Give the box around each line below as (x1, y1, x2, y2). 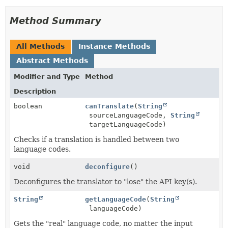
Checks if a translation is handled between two (14, 135, 179, 144)
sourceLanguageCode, (85, 111, 170, 119)
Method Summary (10, 15, 101, 26)
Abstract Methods (16, 56, 88, 65)
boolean (14, 102, 42, 110)
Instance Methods (78, 42, 150, 50)
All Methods (16, 42, 65, 50)
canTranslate (85, 102, 134, 110)
